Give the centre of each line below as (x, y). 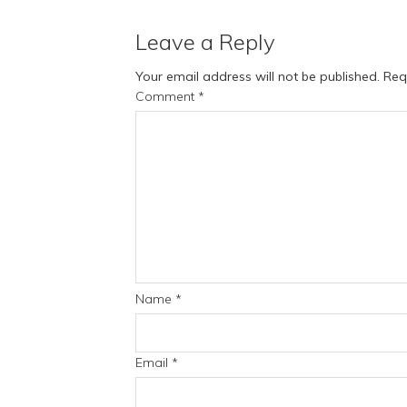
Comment (167, 96)
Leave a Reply (205, 41)
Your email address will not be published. (258, 76)
